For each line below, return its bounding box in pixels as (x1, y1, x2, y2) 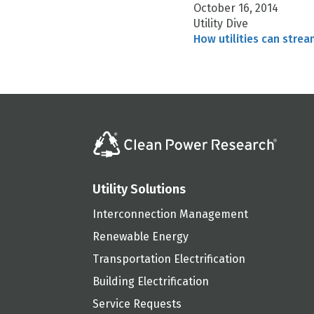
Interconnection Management (93, 207, 248, 221)
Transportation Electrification (93, 252, 245, 266)
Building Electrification (93, 275, 209, 289)
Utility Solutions (93, 182, 186, 198)
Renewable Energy (93, 230, 189, 244)
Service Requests (93, 297, 182, 311)
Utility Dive (193, 16, 248, 30)
